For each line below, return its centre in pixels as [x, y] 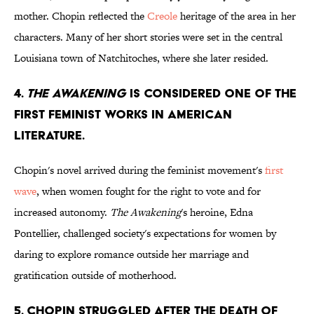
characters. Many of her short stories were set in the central [148, 37]
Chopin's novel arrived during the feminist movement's [139, 170]
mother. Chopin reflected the [81, 16]
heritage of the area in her [237, 16]
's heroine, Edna [217, 212]
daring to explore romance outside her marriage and [131, 254]
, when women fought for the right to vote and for [149, 191]
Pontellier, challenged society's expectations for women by [145, 233]
